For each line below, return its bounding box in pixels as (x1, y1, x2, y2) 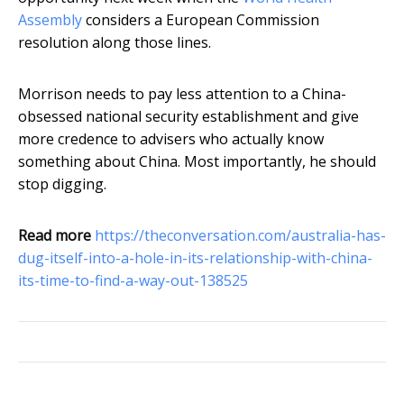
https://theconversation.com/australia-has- (95, 225, 386, 246)
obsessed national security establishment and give (18, 106, 359, 127)
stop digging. (18, 174, 106, 195)
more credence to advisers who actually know (18, 129, 324, 150)
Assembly (18, 10, 82, 31)
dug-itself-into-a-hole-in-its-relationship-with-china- (18, 248, 372, 269)
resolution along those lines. (18, 32, 211, 53)
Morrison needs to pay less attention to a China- (18, 84, 346, 105)
